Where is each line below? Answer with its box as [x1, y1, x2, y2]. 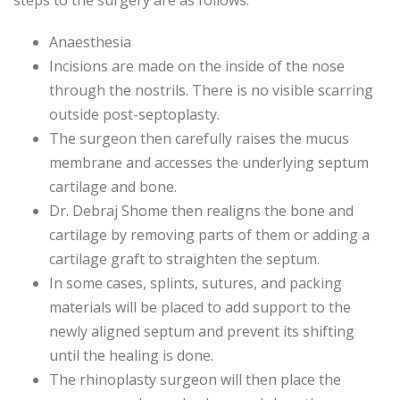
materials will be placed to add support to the [49, 297, 351, 318]
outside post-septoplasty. [49, 104, 220, 125]
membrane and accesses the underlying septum [49, 153, 369, 173]
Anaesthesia [49, 32, 131, 53]
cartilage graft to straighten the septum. [49, 249, 320, 270]
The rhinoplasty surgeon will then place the [49, 370, 341, 390]
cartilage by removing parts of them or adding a [49, 225, 370, 246]
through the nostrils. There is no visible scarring [49, 80, 373, 101]
